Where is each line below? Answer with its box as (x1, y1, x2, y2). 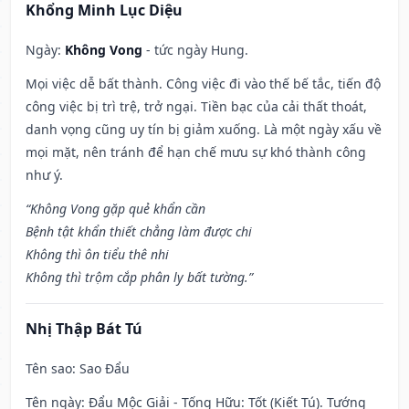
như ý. (26, 166, 63, 184)
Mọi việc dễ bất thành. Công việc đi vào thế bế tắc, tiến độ (26, 75, 381, 93)
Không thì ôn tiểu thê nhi (26, 246, 169, 264)
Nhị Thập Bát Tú (26, 319, 142, 340)
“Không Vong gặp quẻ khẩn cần (26, 200, 205, 218)
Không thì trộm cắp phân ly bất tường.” (26, 268, 253, 287)
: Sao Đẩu (72, 360, 130, 378)
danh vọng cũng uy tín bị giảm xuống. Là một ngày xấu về (26, 121, 382, 139)
